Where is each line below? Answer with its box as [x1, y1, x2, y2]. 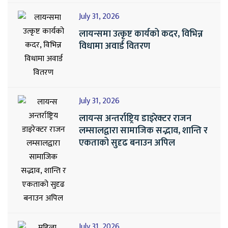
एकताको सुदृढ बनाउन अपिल [79, 135, 175, 151]
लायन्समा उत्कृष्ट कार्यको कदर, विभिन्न [79, 26, 203, 42]
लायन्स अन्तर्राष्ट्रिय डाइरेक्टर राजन [79, 110, 191, 126]
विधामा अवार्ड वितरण [79, 38, 150, 54]
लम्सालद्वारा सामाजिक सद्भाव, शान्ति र [79, 123, 208, 138]
